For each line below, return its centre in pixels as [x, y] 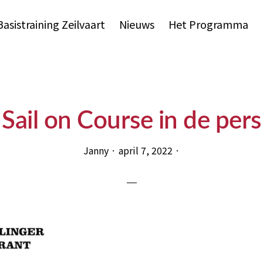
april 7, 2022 [145, 150]
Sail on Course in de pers [131, 121]
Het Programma [208, 24]
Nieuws [137, 24]
